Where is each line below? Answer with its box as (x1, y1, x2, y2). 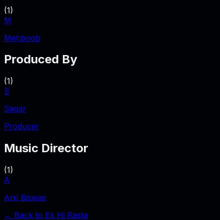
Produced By (4, 52, 77, 67)
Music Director (4, 141, 88, 156)
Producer (4, 121, 39, 132)
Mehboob (4, 32, 40, 43)
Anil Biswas (4, 192, 46, 203)
